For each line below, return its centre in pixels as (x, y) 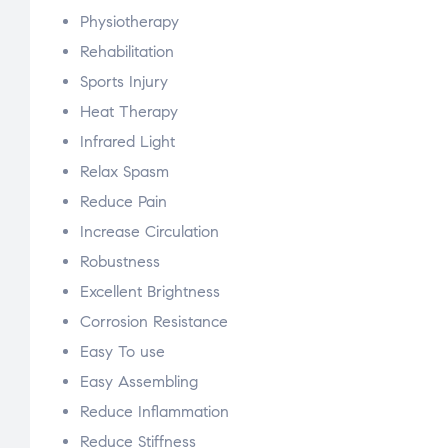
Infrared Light (127, 142)
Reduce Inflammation (154, 412)
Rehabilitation (127, 52)
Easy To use (122, 352)
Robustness (120, 262)
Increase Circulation (149, 232)
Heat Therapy (129, 112)
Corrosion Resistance (154, 322)
